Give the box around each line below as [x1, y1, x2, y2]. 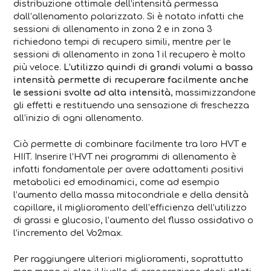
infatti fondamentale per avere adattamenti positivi [13, 164, 244, 174]
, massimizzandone [171, 88, 256, 98]
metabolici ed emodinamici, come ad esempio [13, 177, 220, 187]
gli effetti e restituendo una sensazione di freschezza [13, 100, 250, 111]
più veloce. [13, 62, 64, 73]
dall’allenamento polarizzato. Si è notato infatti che [13, 11, 244, 22]
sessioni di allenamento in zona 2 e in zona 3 [13, 24, 213, 34]
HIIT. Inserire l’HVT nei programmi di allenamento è [13, 151, 237, 162]
